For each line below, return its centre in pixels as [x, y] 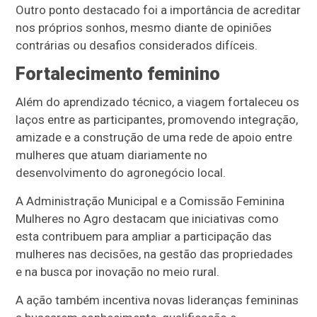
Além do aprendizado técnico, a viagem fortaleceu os [158, 102]
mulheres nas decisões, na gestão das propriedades [155, 254]
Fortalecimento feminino [118, 73]
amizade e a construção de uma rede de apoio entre [154, 137]
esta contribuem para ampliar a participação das [144, 236]
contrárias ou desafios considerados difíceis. [137, 45]
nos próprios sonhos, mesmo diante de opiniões [144, 27]
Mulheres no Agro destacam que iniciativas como [148, 218]
